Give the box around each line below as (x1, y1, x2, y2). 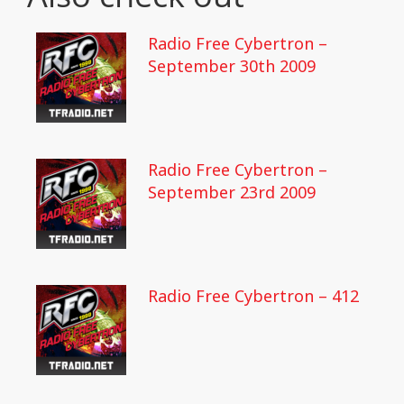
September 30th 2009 (148, 55, 316, 77)
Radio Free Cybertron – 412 (148, 285, 359, 307)
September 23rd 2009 (148, 181, 316, 203)
